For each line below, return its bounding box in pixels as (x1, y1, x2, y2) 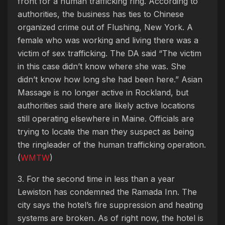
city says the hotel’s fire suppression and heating (18, 200, 203, 210)
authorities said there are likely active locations (18, 100, 195, 111)
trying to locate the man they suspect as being (18, 127, 194, 137)
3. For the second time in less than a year (18, 174, 175, 184)
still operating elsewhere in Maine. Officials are (18, 114, 194, 124)
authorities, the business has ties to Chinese (18, 9, 184, 20)
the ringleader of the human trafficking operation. (18, 140, 206, 150)
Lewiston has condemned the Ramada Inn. (18, 187, 182, 197)
